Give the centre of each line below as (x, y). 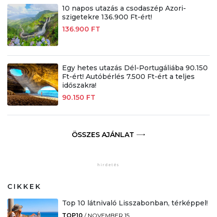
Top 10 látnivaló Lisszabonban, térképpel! (135, 203)
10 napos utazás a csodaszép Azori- (124, 8)
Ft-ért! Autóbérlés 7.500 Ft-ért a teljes (128, 77)
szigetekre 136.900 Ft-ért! (107, 17)
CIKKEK (24, 187)
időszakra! (79, 85)
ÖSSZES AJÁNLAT (103, 135)
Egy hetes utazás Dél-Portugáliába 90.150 (135, 68)
